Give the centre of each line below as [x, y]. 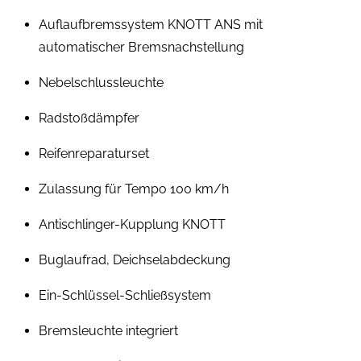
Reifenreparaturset [94, 154]
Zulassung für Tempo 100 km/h [134, 189]
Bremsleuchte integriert [108, 331]
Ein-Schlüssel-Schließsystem [125, 296]
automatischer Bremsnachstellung [141, 48]
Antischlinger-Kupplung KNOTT [132, 225]
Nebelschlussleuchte [101, 83]
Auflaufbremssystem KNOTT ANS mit [151, 25]
